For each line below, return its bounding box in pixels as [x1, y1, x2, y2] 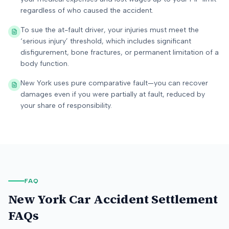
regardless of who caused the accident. [20, 6, 153, 15]
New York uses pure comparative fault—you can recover [20, 79, 208, 87]
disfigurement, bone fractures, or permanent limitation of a [20, 48, 219, 57]
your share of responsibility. [20, 101, 112, 110]
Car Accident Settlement [66, 191, 218, 208]
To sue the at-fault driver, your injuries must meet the [20, 26, 199, 34]
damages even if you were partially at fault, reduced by [20, 90, 205, 99]
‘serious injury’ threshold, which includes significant [20, 37, 191, 45]
